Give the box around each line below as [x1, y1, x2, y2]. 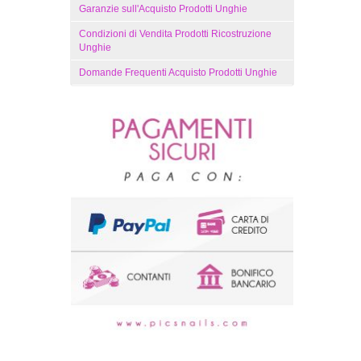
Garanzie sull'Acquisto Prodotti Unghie [79, 3, 247, 15]
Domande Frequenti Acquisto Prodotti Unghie [79, 67, 277, 78]
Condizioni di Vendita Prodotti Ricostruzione [79, 28, 272, 39]
